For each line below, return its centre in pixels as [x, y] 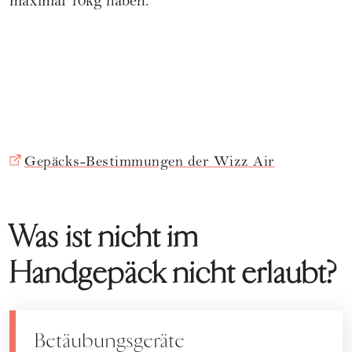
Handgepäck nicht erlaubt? [173, 273]
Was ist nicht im [104, 236]
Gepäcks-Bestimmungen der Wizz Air [150, 163]
